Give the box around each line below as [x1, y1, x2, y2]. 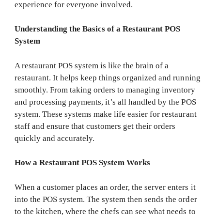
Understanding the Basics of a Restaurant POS [15, 24, 181, 34]
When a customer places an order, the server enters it [15, 182, 196, 192]
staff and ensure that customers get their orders [15, 121, 176, 131]
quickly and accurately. [15, 133, 95, 143]
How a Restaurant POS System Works [15, 158, 151, 168]
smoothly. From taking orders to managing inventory [15, 85, 196, 94]
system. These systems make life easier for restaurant [15, 109, 197, 119]
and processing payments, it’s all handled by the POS [15, 97, 196, 107]
